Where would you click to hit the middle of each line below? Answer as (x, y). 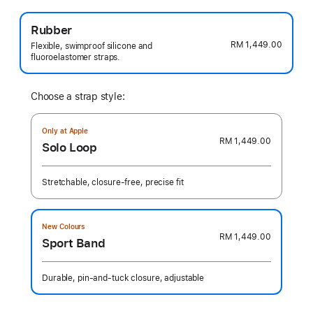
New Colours (64, 226)
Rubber (51, 30)
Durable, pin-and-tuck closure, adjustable (123, 278)
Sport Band (74, 243)
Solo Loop (70, 147)
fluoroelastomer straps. (76, 57)
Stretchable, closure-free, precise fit (113, 182)
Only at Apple (65, 131)
